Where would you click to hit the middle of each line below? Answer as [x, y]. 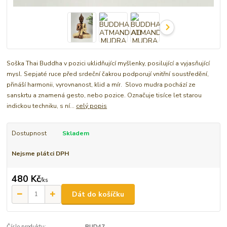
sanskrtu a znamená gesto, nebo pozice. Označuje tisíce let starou [104, 95]
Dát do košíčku [98, 194]
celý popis [92, 106]
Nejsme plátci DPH [40, 153]
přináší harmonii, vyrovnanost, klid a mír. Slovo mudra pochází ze [101, 84]
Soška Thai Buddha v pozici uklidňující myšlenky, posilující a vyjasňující [108, 63]
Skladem [75, 133]
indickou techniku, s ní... [42, 106]
